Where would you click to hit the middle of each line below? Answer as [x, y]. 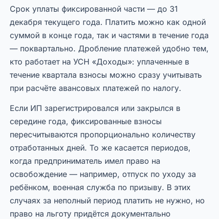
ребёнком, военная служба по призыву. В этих [100, 187]
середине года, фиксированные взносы [86, 121]
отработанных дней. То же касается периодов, [100, 148]
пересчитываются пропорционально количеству [103, 135]
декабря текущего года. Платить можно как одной [108, 22]
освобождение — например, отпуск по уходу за [103, 174]
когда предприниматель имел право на [85, 161]
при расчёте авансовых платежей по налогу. [96, 88]
